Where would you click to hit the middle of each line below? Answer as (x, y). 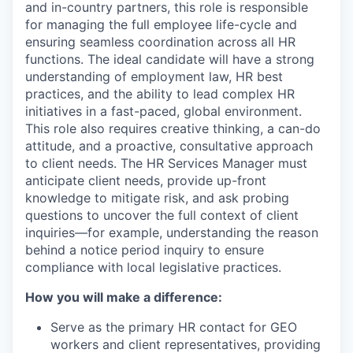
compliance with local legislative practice (149, 267)
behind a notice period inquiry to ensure (145, 249)
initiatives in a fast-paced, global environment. (163, 111)
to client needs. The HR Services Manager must (166, 163)
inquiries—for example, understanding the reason (172, 232)
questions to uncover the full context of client (162, 215)
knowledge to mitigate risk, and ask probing (157, 197)
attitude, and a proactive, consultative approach (169, 145)
